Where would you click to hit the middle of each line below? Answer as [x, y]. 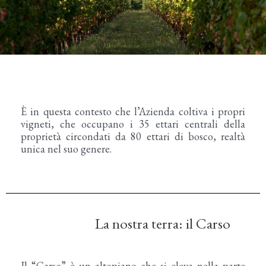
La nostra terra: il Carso [163, 223]
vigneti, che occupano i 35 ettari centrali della [133, 123]
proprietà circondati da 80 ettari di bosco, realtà [133, 136]
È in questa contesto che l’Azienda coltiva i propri [133, 111]
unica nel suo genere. [66, 148]
